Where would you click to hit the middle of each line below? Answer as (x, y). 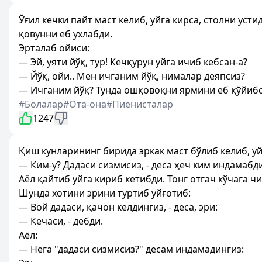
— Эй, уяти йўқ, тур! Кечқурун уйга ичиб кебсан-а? (133, 62)
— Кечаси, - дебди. (61, 221)
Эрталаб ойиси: (54, 48)
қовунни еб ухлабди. (65, 34)
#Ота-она (85, 104)
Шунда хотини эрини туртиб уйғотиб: (105, 193)
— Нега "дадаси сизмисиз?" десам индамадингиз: (131, 249)
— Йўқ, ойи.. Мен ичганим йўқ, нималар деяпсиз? (132, 76)
